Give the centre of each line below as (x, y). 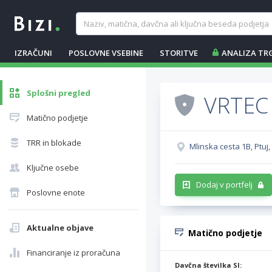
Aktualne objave (60, 228)
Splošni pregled (59, 93)
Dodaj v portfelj (224, 185)
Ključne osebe (53, 168)
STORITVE (179, 53)
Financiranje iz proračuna (73, 253)
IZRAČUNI (33, 53)
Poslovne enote (56, 192)
